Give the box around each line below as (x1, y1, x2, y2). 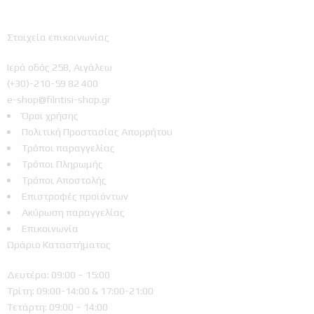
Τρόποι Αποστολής (21, 173, 107, 186)
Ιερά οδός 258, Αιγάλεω (7, 60, 112, 73)
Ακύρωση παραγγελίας (21, 205, 125, 218)
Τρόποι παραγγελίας (21, 141, 115, 153)
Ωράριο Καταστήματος (7, 238, 111, 250)
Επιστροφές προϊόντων (21, 189, 128, 202)
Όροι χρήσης (21, 109, 78, 121)
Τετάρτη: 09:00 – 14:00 (7, 300, 108, 313)
